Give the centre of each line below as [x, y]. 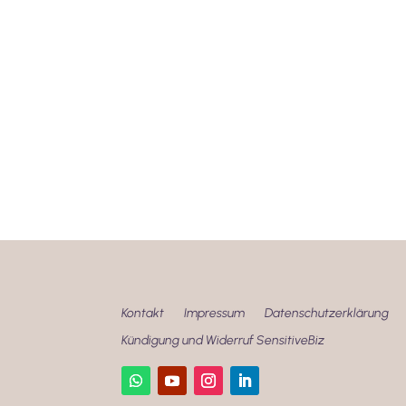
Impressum [215, 313]
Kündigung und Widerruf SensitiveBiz [223, 340]
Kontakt [143, 313]
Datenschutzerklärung [327, 313]
